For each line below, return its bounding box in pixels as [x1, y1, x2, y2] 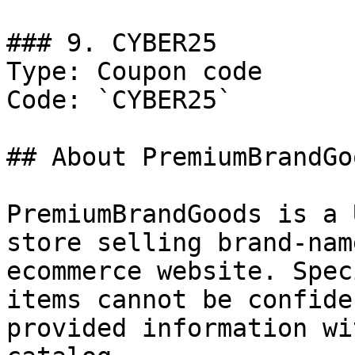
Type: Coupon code [6, 57, 262, 86]
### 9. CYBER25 [6, 29, 217, 57]
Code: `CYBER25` [6, 86, 232, 114]
